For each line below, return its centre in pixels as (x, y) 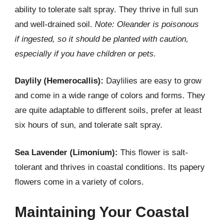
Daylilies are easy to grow (152, 81)
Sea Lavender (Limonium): (66, 152)
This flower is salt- (153, 152)
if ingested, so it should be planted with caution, (102, 39)
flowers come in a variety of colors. (79, 182)
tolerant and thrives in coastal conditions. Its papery (110, 167)
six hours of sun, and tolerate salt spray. (89, 125)
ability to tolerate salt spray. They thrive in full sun (106, 9)
